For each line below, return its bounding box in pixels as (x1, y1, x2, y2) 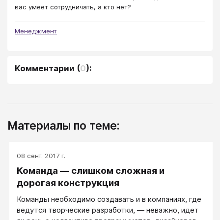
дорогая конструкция (17, 177, 119, 189)
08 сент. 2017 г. (17, 152, 65, 160)
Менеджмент (15, 27, 57, 35)
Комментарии (15, 63, 75, 74)
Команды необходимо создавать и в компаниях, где (17, 194, 201, 204)
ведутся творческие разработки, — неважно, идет (17, 205, 199, 215)
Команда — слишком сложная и (17, 165, 165, 177)
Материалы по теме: (7, 119, 119, 133)
